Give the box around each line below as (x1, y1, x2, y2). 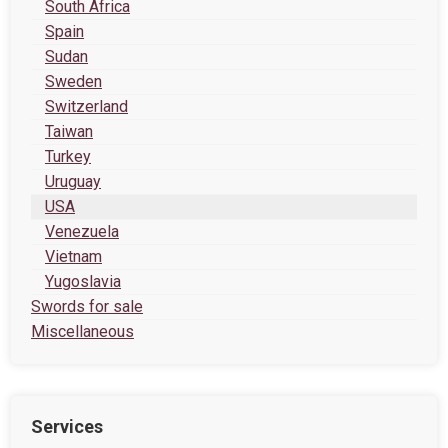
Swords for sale (31, 297, 143, 316)
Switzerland (45, 97, 128, 116)
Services (31, 416, 103, 437)
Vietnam (45, 247, 102, 266)
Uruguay (45, 172, 101, 191)
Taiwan (45, 122, 93, 141)
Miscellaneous (31, 322, 134, 341)
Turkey (45, 147, 91, 166)
